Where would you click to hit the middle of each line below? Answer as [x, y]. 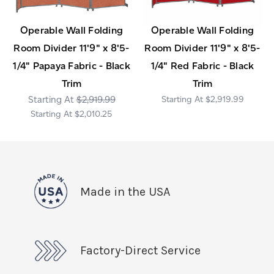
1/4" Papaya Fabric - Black [72, 66]
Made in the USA [125, 192]
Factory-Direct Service [140, 251]
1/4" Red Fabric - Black [202, 66]
